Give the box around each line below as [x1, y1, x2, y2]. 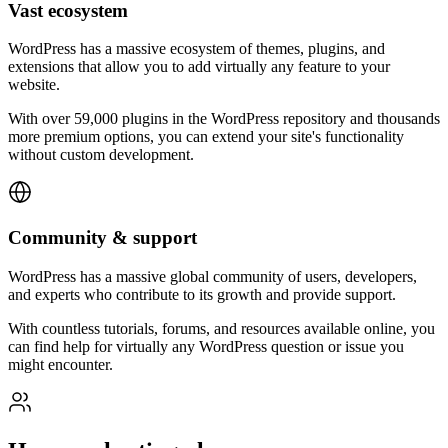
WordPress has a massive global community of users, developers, [8, 267, 417, 285]
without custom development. [8, 146, 194, 164]
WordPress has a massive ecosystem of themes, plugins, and [8, 40, 385, 58]
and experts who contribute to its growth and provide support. [8, 285, 396, 303]
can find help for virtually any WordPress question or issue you [8, 337, 404, 355]
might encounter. [8, 355, 113, 373]
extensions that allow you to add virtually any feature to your [8, 58, 390, 76]
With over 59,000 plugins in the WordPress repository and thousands [8, 110, 440, 128]
